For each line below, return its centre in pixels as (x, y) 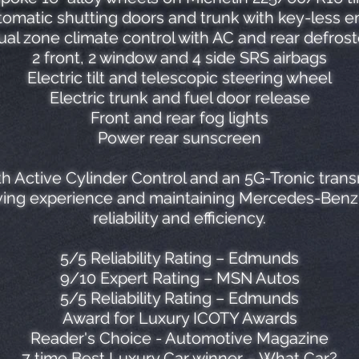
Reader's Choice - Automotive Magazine (179, 338)
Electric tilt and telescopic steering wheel (179, 78)
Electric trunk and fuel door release (179, 98)
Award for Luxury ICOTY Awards (179, 318)
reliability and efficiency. (179, 218)
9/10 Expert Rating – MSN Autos (179, 278)
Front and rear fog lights (179, 118)
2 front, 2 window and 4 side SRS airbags (179, 58)
